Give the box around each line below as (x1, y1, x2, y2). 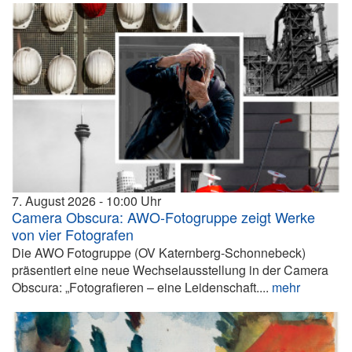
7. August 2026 (12, 192, 96, 211)
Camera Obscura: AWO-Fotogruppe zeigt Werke (12, 207, 315, 228)
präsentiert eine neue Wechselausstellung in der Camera (12, 261, 328, 280)
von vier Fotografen (12, 224, 134, 245)
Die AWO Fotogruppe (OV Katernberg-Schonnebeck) (12, 244, 306, 262)
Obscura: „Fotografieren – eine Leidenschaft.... (12, 278, 272, 297)
